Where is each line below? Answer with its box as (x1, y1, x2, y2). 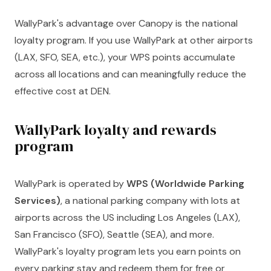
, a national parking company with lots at (60, 194, 240, 207)
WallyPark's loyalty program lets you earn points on (15, 245, 241, 258)
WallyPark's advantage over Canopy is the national (15, 16, 238, 30)
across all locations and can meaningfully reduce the (15, 67, 246, 80)
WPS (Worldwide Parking (126, 177, 244, 191)
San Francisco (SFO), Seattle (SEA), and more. (15, 228, 214, 241)
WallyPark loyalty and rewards (15, 119, 217, 140)
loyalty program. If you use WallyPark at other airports (15, 33, 253, 47)
